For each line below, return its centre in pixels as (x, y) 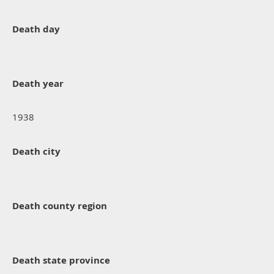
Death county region (60, 206)
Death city (36, 152)
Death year (38, 84)
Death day (36, 29)
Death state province (61, 261)
